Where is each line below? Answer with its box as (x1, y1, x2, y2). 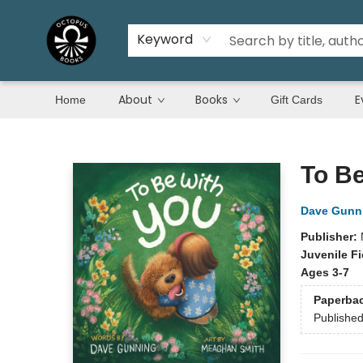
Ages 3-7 (300, 266, 349, 279)
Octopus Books (12, 127, 90, 140)
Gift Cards (271, 93, 322, 106)
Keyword (137, 30, 193, 49)
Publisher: (300, 230, 361, 243)
